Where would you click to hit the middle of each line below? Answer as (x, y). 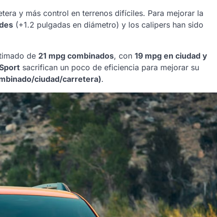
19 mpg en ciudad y (171, 56)
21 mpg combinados (76, 56)
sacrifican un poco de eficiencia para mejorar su (109, 68)
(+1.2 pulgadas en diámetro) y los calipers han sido (108, 25)
